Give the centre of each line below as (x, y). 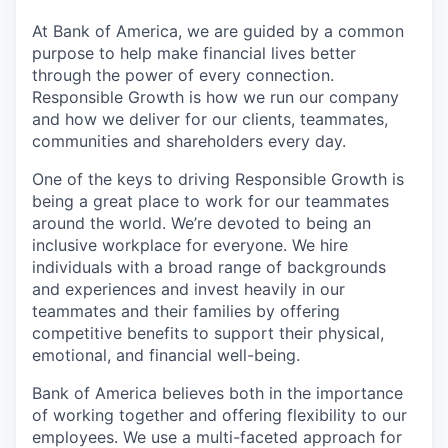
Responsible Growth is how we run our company (215, 96)
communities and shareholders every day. (189, 140)
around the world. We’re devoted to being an (201, 222)
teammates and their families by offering (186, 310)
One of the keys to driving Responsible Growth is (218, 178)
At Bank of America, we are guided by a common (218, 30)
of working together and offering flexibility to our (219, 414)
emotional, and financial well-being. (166, 354)
